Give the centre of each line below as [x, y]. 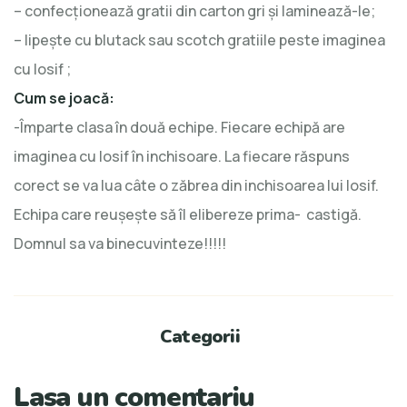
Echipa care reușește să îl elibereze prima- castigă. [188, 214]
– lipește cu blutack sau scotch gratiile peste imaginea [199, 40]
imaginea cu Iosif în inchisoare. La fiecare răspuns [182, 156]
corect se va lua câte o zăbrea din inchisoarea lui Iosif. [196, 185]
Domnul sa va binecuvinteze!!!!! [120, 243]
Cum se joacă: [64, 98]
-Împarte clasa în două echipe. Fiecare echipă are [179, 127]
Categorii [200, 336]
